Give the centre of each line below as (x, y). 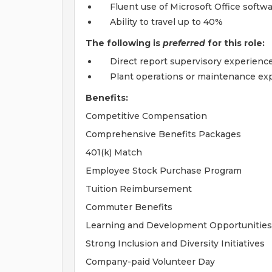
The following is (123, 43)
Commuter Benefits (129, 207)
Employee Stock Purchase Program (164, 171)
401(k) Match (114, 152)
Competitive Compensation (146, 116)
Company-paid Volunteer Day (150, 262)
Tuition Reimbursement (139, 189)
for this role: (236, 43)
